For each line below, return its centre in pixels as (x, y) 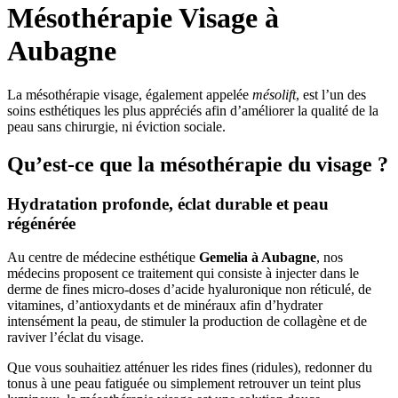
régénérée (41, 223)
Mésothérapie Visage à (143, 18)
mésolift (274, 94)
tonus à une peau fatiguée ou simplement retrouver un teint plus (184, 384)
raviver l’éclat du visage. (76, 338)
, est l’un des (331, 94)
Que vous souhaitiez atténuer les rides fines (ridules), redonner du (190, 368)
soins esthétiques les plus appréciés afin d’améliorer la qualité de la (193, 110)
